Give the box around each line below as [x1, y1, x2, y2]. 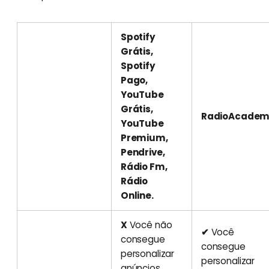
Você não [127, 218, 172, 231]
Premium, [120, 131, 168, 144]
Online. [120, 189, 157, 202]
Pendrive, [120, 145, 165, 159]
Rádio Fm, [120, 160, 168, 173]
